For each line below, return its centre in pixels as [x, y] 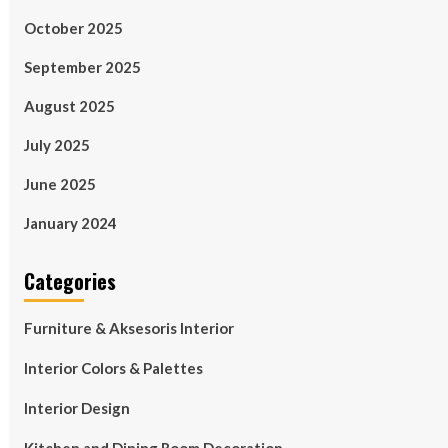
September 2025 [82, 67]
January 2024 [70, 223]
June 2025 [59, 184]
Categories [69, 281]
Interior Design [76, 408]
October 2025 [73, 28]
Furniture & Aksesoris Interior [128, 328]
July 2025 [56, 145]
